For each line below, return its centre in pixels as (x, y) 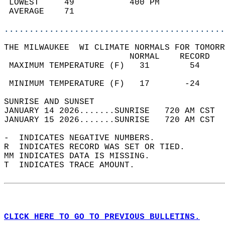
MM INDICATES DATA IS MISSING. (82, 156)
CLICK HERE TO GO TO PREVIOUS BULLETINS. (102, 217)
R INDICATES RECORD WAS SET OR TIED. (99, 147)
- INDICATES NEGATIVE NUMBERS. (84, 138)
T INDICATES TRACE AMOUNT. (74, 165)
